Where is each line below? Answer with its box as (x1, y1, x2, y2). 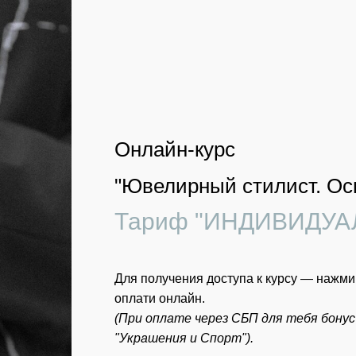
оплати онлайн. (114, 291, 205, 305)
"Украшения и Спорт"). (114, 331, 253, 345)
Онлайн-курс (114, 137, 235, 161)
